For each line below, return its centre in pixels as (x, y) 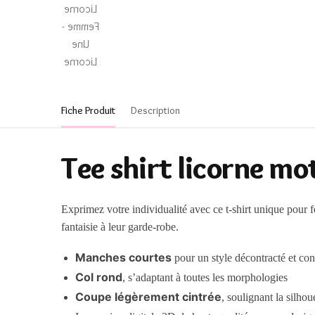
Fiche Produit (88, 110)
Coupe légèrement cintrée (149, 297)
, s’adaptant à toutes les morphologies (205, 278)
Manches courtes (124, 258)
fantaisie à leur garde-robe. (120, 227)
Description (155, 110)
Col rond (99, 277)
